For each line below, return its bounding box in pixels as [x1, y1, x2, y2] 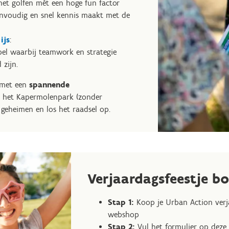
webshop [108, 210, 140, 219]
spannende [29, 80, 70, 89]
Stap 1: [108, 197, 134, 207]
